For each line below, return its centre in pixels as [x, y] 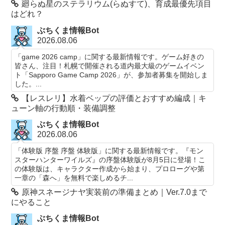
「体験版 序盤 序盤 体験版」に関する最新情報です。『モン [109, 151]
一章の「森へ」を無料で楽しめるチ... [74, 178]
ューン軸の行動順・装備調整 [64, 108]
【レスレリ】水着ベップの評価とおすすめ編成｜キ [114, 98]
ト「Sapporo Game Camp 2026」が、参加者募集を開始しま [111, 75]
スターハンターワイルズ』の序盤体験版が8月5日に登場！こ [110, 160]
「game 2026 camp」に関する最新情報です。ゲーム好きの [109, 57]
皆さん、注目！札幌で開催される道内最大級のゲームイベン [110, 66]
